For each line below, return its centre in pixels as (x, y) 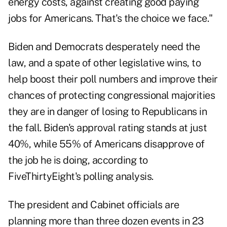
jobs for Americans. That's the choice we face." (110, 18)
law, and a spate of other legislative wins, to (104, 63)
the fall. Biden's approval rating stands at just (107, 128)
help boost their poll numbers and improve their (113, 79)
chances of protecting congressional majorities (111, 96)
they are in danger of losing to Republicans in (107, 112)
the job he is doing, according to (78, 160)
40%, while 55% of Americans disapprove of (106, 144)
